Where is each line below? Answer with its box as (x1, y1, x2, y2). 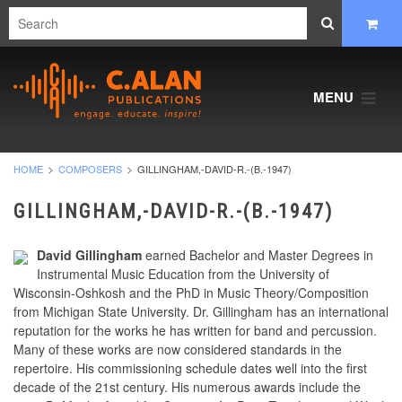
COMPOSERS (58, 162, 122, 177)
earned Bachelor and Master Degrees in (142, 246, 373, 265)
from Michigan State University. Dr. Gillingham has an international (13, 302, 389, 321)
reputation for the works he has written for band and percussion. (13, 321, 377, 340)
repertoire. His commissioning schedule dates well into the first (13, 359, 367, 378)
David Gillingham (37, 246, 142, 265)
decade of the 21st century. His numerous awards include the (13, 378, 361, 397)
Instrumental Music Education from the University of (37, 265, 329, 284)
